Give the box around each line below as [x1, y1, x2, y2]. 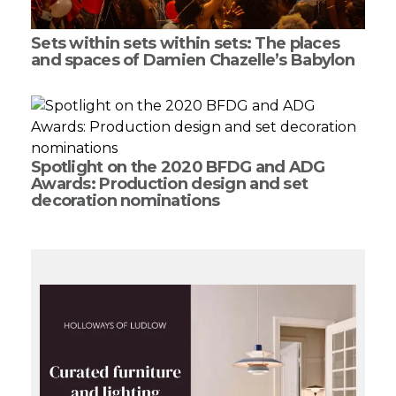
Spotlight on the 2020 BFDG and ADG [31, 157, 325, 178]
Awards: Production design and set [31, 174, 308, 194]
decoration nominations [31, 191, 220, 211]
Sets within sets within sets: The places [31, 34, 340, 54]
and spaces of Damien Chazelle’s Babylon [31, 50, 354, 71]
